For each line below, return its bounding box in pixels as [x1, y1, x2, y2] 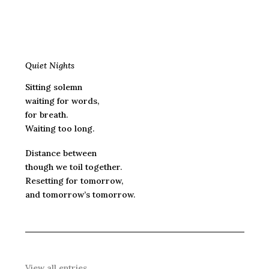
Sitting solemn [25, 82, 82, 92]
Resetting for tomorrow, [25, 175, 123, 187]
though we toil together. [25, 162, 122, 173]
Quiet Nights [25, 60, 74, 71]
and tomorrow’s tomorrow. [25, 189, 135, 201]
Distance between [25, 148, 97, 159]
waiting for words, [25, 95, 99, 106]
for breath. [25, 109, 68, 120]
